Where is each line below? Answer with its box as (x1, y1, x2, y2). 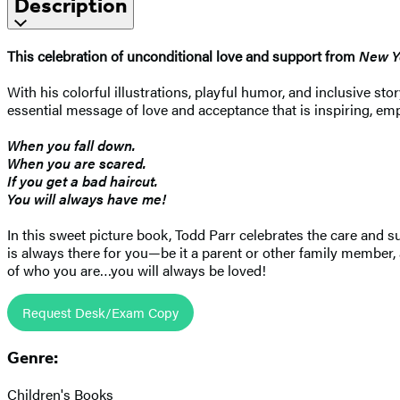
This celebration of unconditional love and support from (7, 45, 359, 66)
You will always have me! (7, 187, 166, 209)
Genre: (7, 348, 58, 369)
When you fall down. (7, 134, 136, 155)
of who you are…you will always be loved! (7, 259, 266, 280)
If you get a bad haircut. (7, 170, 158, 191)
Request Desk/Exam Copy (22, 302, 179, 321)
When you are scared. (7, 152, 146, 173)
